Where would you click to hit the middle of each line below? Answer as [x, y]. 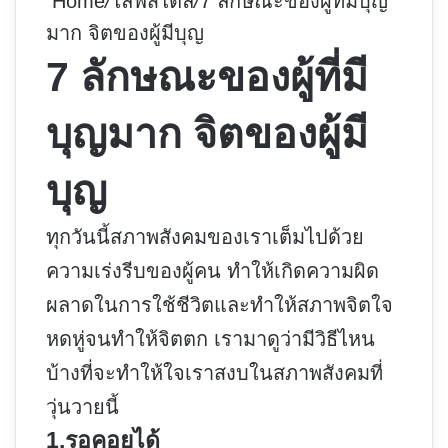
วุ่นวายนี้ [82, 407]
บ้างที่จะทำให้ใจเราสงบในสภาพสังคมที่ [214, 373]
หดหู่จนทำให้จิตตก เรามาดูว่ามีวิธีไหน [210, 339]
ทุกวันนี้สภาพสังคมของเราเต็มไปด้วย [205, 237]
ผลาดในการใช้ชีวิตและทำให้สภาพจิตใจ [219, 305]
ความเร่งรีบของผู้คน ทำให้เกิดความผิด [212, 271]
